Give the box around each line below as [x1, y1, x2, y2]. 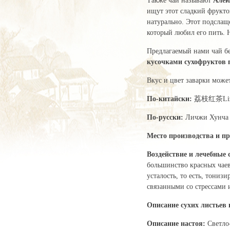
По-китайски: [146, 94, 194, 103]
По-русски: [146, 113, 185, 121]
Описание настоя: [146, 219, 207, 227]
